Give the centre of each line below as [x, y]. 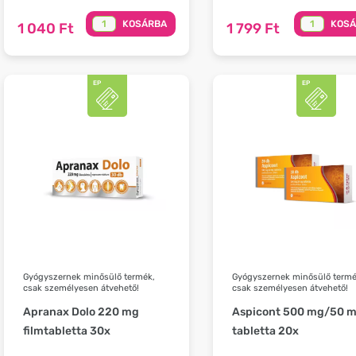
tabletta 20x [265, 331]
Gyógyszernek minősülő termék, [89, 277]
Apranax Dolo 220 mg [81, 312]
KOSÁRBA [144, 23]
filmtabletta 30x [67, 331]
